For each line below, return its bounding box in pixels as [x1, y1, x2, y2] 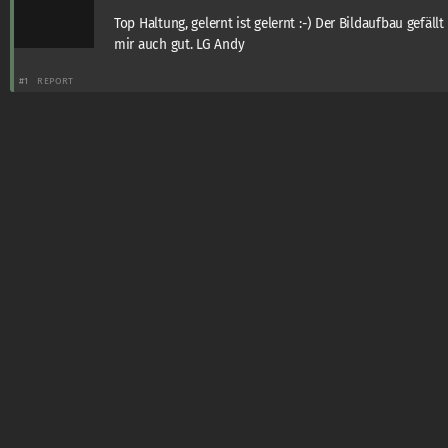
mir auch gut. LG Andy [114, 35, 245, 53]
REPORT [37, 74, 74, 86]
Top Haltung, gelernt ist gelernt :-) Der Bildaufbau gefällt [114, 14, 444, 32]
